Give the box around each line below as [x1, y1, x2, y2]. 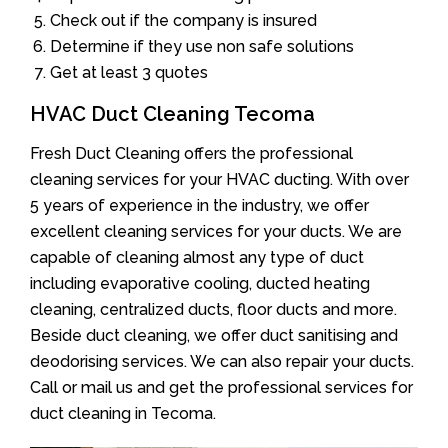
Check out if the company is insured [50, 10, 317, 30]
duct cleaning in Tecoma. [30, 403, 216, 423]
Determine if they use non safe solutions [50, 36, 354, 56]
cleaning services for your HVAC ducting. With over [30, 169, 409, 189]
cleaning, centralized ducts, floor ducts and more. [30, 299, 397, 319]
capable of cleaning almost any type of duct [30, 247, 364, 267]
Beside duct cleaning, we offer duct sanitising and [30, 325, 398, 345]
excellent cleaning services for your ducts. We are [30, 221, 402, 241]
